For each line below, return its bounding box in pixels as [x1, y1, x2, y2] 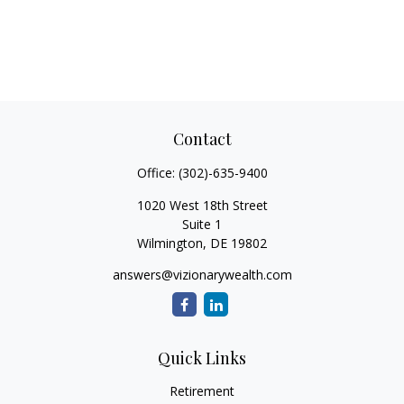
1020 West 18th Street [136, 197, 268, 214]
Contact [172, 128, 232, 150]
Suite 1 [182, 216, 222, 233]
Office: [136, 164, 179, 181]
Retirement [170, 382, 234, 399]
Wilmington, [137, 234, 207, 252]
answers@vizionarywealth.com [112, 266, 292, 283]
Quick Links [158, 347, 246, 369]
